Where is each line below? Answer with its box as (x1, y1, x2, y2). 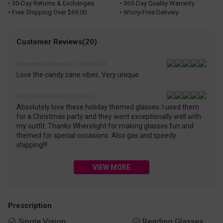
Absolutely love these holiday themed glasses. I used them (16, 103, 200, 111)
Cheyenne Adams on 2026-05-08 (16, 61, 107, 68)
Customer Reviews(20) (16, 37, 98, 47)
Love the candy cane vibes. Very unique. (16, 71, 141, 79)
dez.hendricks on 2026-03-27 (16, 93, 97, 100)
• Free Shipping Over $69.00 (8, 8, 87, 16)
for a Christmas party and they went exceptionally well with (16, 112, 202, 121)
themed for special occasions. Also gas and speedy (16, 131, 177, 140)
